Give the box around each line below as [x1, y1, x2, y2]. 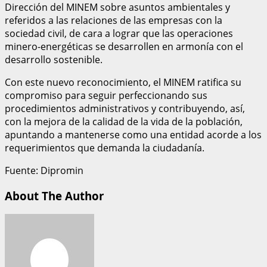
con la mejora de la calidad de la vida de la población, [5, 114, 243, 128]
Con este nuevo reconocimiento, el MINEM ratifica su [5, 75, 241, 89]
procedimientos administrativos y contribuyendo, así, [5, 101, 245, 115]
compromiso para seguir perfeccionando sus [5, 88, 207, 102]
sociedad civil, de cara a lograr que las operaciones [5, 26, 233, 40]
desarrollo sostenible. [5, 52, 103, 66]
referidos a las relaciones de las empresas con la [5, 13, 222, 27]
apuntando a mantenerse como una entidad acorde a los [5, 128, 262, 141]
